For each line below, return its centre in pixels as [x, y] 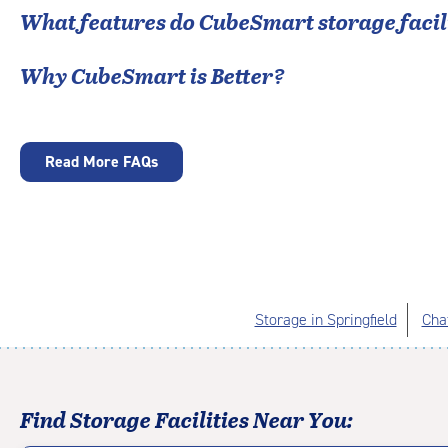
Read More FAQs [101, 161]
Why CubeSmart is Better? [152, 75]
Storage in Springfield [325, 319]
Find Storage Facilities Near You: [186, 419]
